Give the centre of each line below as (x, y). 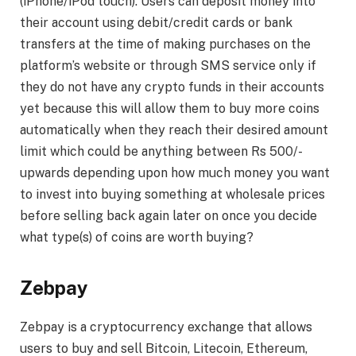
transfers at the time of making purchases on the (165, 44)
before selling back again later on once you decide (168, 216)
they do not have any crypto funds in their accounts (172, 87)
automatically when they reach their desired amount (174, 130)
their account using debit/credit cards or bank (156, 23)
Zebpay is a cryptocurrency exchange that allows (166, 327)
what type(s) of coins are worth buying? (137, 238)
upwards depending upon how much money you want (175, 173)
